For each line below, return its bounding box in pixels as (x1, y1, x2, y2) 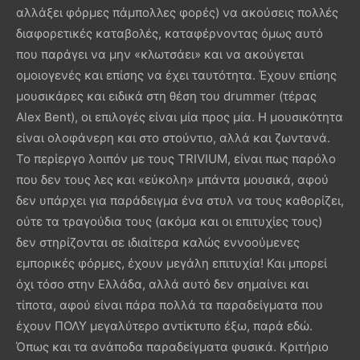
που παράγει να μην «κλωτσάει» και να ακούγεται (16, 46, 304, 62)
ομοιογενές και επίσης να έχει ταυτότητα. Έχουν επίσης (16, 67, 337, 83)
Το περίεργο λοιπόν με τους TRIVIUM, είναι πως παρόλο (16, 150, 336, 166)
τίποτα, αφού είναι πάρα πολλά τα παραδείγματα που (16, 297, 323, 313)
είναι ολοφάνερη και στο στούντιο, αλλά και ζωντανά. (16, 129, 330, 145)
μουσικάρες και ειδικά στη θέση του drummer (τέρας (16, 88, 317, 104)
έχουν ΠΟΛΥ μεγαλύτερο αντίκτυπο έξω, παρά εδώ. (16, 317, 313, 333)
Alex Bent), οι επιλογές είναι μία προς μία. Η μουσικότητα (16, 108, 343, 125)
